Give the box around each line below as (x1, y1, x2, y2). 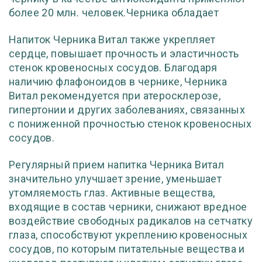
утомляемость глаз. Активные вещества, (9, 187, 215, 199)
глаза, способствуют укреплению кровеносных (9, 229, 248, 241)
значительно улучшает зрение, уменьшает (9, 173, 222, 185)
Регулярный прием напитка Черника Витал (9, 158, 225, 171)
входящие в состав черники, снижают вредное (9, 201, 247, 213)
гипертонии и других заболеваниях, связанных (9, 104, 246, 116)
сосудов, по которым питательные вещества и (9, 243, 245, 255)
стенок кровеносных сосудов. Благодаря (9, 61, 218, 74)
